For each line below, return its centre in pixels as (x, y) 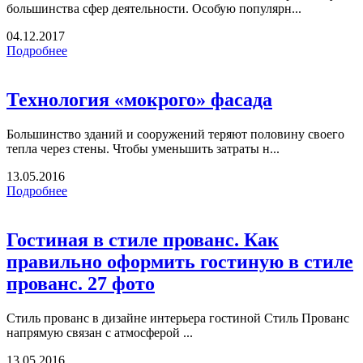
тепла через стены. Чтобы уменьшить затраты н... (143, 149)
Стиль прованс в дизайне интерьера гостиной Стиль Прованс (178, 318)
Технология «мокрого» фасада (139, 100)
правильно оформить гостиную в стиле (180, 261)
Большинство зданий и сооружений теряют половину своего (175, 135)
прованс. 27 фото (81, 283)
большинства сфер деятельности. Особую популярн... (154, 9)
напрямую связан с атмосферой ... (100, 332)
